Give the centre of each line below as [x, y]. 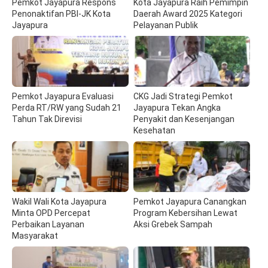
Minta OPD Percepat [51, 213]
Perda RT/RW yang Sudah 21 [67, 107]
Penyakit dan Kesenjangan [184, 119]
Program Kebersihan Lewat [186, 213]
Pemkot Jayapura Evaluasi [63, 96]
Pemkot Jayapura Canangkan [190, 201]
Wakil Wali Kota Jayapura [59, 201]
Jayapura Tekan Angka [177, 107]
